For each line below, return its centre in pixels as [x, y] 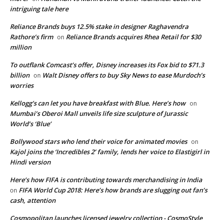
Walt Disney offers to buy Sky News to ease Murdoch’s [124, 75]
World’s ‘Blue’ [30, 124]
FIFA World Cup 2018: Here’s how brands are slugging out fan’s [113, 190]
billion [20, 75]
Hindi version [30, 162]
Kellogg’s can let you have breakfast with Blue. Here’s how [98, 103]
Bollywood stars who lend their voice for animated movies [98, 141]
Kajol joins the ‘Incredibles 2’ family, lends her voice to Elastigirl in [110, 151]
